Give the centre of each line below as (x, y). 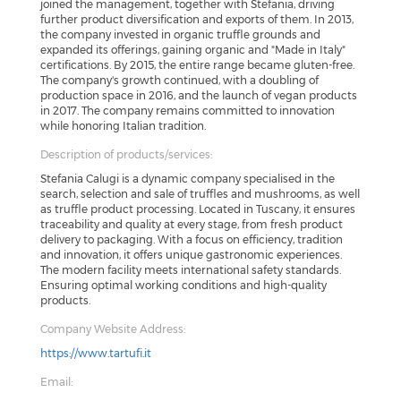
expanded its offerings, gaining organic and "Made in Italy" (193, 49)
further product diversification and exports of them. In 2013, (197, 19)
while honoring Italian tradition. (123, 125)
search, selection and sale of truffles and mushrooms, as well (200, 193)
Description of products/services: (126, 154)
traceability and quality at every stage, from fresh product (192, 224)
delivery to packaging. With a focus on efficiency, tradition (192, 239)
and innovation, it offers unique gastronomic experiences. (191, 254)
